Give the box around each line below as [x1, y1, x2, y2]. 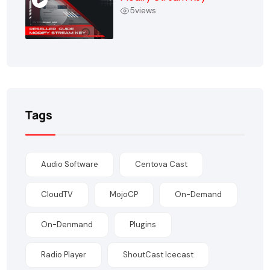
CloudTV [41, 189, 74, 199]
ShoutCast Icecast [123, 249, 194, 260]
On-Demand [175, 189, 222, 199]
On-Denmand [41, 219, 93, 230]
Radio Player [41, 249, 87, 260]
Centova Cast [135, 159, 188, 169]
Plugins [130, 219, 157, 230]
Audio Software [41, 159, 99, 169]
